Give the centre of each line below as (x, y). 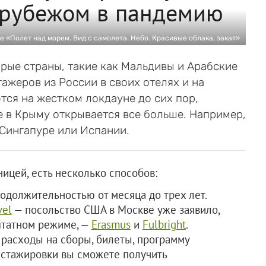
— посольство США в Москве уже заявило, (115, 209)
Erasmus (111, 224)
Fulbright (164, 224)
